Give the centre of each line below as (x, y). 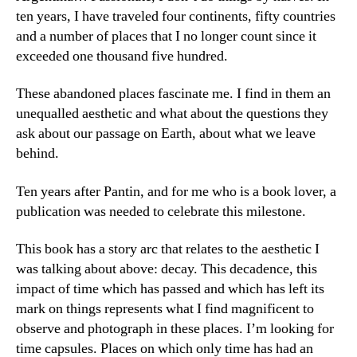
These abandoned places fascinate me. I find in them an (173, 94)
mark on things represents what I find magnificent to (165, 309)
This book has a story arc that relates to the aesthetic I (168, 249)
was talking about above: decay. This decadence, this (167, 269)
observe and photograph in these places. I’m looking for (175, 329)
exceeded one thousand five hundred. (122, 56)
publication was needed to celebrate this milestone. (161, 211)
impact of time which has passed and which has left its (170, 289)
